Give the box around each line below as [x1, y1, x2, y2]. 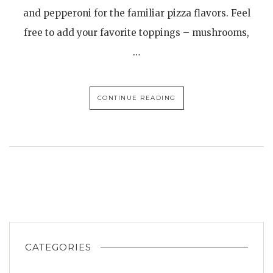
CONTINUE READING [97, 93, 176, 102]
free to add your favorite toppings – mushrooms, [24, 26, 249, 38]
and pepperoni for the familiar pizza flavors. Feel [23, 7, 250, 19]
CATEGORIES [25, 241, 91, 253]
